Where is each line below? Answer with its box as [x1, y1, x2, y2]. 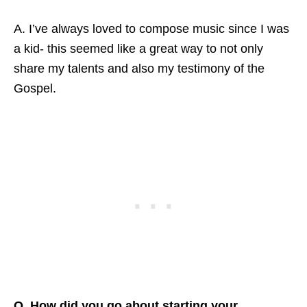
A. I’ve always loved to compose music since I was [14, 21, 289, 36]
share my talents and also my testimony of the [14, 61, 265, 75]
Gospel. [14, 81, 56, 95]
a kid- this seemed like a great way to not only [14, 41, 263, 56]
